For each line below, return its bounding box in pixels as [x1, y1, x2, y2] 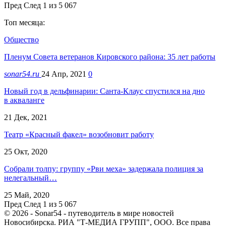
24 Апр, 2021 [41, 69, 86, 78]
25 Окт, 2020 [4, 147, 47, 156]
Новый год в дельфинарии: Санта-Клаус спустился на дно [4, 86, 205, 95]
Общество [4, 35, 39, 44]
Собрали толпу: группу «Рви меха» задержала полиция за [4, 164, 203, 173]
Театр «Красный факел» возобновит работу [4, 130, 154, 139]
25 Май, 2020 [4, 190, 49, 199]
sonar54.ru [4, 69, 41, 78]
